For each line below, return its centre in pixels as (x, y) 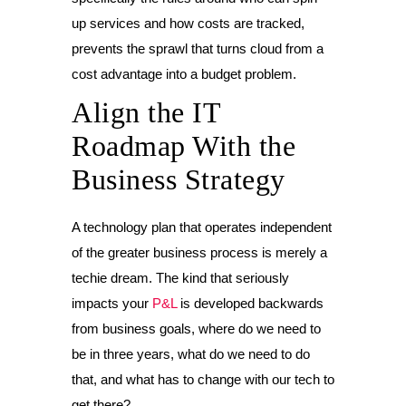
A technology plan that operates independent (202, 227)
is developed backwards (250, 303)
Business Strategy (179, 179)
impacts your (112, 303)
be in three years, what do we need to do (191, 354)
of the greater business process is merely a (199, 252)
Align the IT (146, 112)
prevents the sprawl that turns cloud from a (198, 48)
